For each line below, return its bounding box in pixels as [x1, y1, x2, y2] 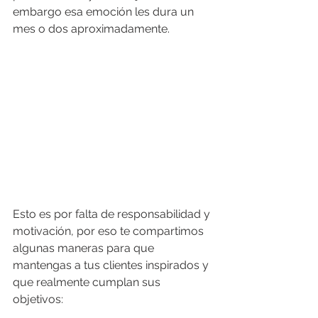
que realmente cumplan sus [13, 275, 163, 290]
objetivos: [13, 292, 66, 307]
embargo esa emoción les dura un [13, 5, 197, 18]
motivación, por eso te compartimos [13, 224, 207, 238]
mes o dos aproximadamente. [13, 22, 172, 35]
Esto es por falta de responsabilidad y [13, 207, 213, 221]
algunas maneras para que [13, 241, 157, 256]
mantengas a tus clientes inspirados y [13, 258, 212, 273]
